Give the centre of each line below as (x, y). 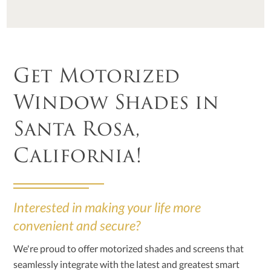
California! (78, 158)
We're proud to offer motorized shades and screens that (129, 249)
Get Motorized (97, 78)
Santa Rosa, (77, 131)
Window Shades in (116, 104)
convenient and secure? (78, 226)
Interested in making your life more (107, 207)
